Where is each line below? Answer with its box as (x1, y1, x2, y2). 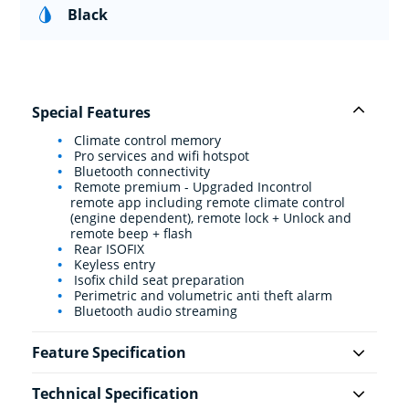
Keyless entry (70, 256, 155, 274)
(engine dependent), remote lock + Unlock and (70, 209, 351, 227)
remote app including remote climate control (70, 194, 345, 212)
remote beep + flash (70, 225, 193, 243)
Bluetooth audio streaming (70, 302, 237, 320)
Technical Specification (32, 383, 199, 404)
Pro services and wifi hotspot (70, 147, 249, 165)
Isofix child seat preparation (70, 271, 245, 289)
